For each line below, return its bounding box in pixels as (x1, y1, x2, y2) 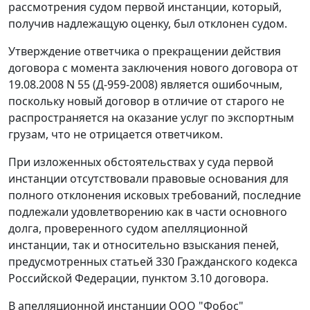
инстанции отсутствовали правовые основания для (8, 171, 289, 187)
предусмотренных (8, 254, 110, 270)
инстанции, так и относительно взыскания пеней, (8, 237, 279, 253)
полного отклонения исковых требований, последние (8, 188, 301, 203)
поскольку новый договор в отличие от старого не (8, 93, 284, 109)
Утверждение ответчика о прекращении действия (8, 44, 281, 60)
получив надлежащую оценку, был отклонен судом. (8, 16, 287, 32)
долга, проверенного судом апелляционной (8, 221, 248, 237)
